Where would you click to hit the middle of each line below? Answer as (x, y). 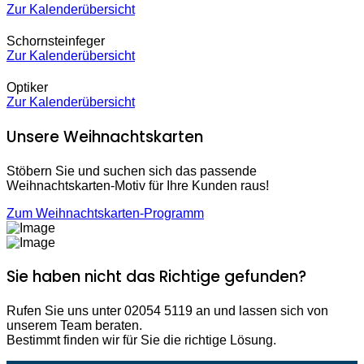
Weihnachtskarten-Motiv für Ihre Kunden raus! (138, 185)
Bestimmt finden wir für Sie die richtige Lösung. (141, 340)
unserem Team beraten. (74, 326)
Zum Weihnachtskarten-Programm (105, 213)
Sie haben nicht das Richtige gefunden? (156, 277)
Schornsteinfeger (56, 41)
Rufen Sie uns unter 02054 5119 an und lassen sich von (167, 311)
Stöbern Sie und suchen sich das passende (132, 171)
